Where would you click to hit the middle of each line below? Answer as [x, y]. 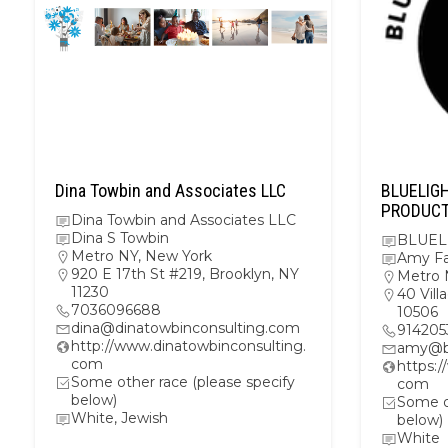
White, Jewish [119, 418]
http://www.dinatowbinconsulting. [188, 346]
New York [178, 256]
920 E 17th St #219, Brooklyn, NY [185, 274]
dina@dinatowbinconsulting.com [185, 328]
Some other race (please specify [183, 382]
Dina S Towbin [120, 238]
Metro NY [104, 256]
